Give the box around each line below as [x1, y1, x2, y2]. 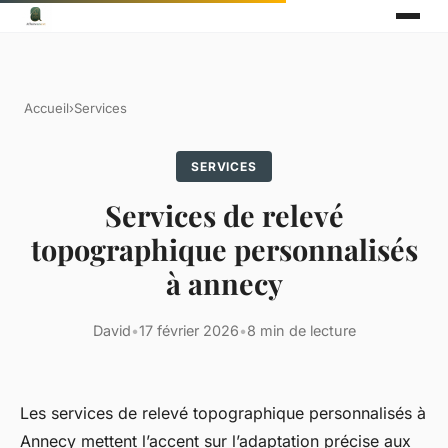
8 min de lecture [246, 322, 356, 340]
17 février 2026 [138, 322, 239, 340]
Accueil [24, 100, 69, 116]
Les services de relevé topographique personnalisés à [20, 403, 426, 424]
